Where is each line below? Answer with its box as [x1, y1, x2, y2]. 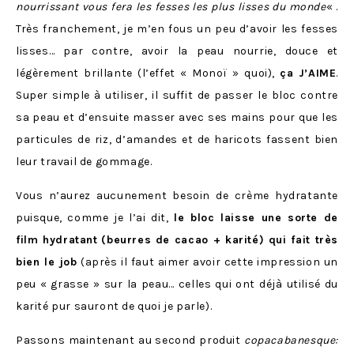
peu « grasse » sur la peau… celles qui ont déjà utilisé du [16, 277, 338, 292]
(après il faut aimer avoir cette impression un [77, 255, 338, 269]
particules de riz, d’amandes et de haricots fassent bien [16, 133, 338, 147]
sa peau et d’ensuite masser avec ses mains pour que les [16, 111, 338, 125]
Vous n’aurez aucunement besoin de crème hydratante [16, 189, 338, 203]
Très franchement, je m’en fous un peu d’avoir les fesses [16, 22, 338, 36]
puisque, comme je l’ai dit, [16, 211, 175, 225]
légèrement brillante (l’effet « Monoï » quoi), [16, 66, 281, 81]
